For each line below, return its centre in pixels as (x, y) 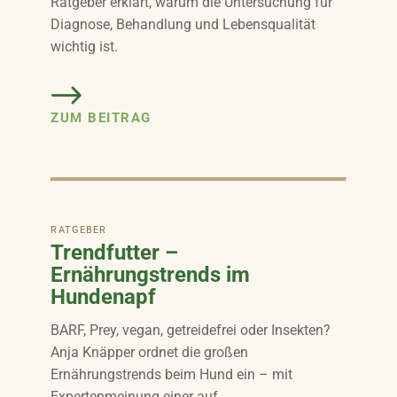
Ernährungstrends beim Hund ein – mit (172, 374)
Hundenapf (104, 296)
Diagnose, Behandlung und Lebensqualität (183, 24)
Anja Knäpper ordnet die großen (150, 352)
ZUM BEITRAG (101, 117)
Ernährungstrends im (151, 274)
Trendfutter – (115, 252)
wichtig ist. (85, 46)
